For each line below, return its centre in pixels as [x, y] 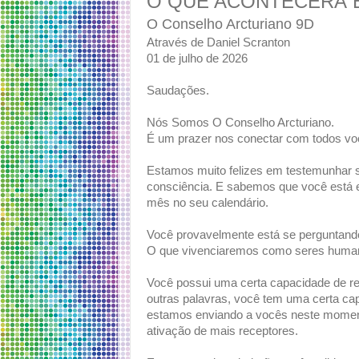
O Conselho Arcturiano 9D [230, 24]
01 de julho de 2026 [197, 59]
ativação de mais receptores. [222, 331]
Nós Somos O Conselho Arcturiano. [240, 123]
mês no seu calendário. [208, 203]
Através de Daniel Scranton [218, 43]
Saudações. [178, 91]
